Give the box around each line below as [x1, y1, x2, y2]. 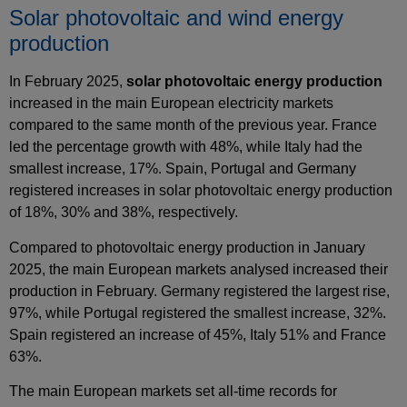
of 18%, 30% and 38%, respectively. [9, 204, 238, 221]
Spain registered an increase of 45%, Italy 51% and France [9, 326, 386, 342]
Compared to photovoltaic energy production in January [9, 239, 365, 255]
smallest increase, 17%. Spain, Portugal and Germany [9, 161, 356, 177]
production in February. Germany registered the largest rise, [9, 283, 390, 299]
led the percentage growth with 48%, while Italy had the [9, 139, 362, 155]
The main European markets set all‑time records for [9, 383, 337, 400]
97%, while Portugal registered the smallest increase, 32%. [9, 304, 386, 321]
